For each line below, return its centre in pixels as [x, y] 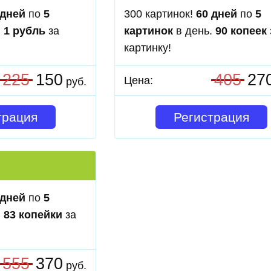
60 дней [217, 14]
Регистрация [211, 117]
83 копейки [33, 215]
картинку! [148, 48]
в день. [194, 31]
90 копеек [241, 31]
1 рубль [24, 31]
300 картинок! [160, 14]
